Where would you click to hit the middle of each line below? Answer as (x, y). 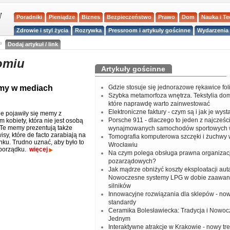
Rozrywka (89, 30)
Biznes (91, 17)
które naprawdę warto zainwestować (159, 104)
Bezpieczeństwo (129, 17)
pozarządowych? (132, 161)
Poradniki (30, 17)
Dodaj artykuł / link (33, 44)
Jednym (119, 219)
